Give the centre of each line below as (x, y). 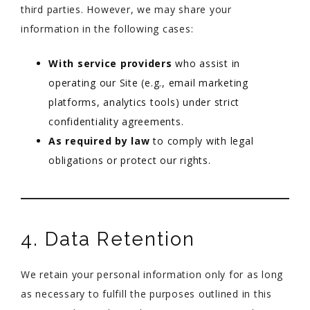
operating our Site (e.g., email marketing (148, 83)
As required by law (99, 141)
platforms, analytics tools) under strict (144, 102)
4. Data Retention (108, 239)
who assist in (206, 63)
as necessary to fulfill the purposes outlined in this (146, 294)
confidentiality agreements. (116, 121)
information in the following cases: (107, 29)
